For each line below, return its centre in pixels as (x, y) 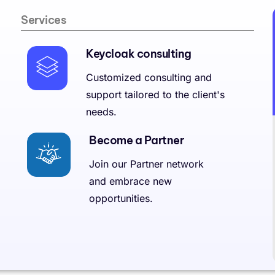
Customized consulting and (149, 77)
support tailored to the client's (155, 95)
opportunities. (121, 198)
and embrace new (130, 181)
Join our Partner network (146, 164)
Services (44, 20)
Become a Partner (137, 140)
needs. (101, 112)
